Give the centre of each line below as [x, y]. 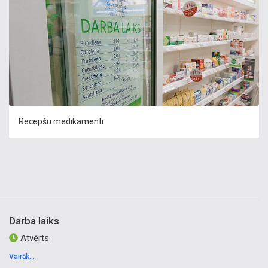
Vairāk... [22, 257]
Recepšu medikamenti [61, 121]
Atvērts [33, 238]
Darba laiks [34, 221]
